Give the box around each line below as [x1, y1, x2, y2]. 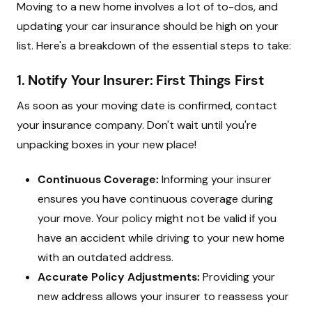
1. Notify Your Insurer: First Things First [17, 71, 264, 89]
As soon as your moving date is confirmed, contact [17, 98, 277, 113]
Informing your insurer [159, 172, 272, 187]
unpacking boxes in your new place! [17, 137, 196, 152]
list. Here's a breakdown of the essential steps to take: [17, 38, 291, 53]
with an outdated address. [38, 250, 173, 265]
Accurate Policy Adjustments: [38, 270, 200, 284]
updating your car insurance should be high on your [17, 19, 279, 33]
